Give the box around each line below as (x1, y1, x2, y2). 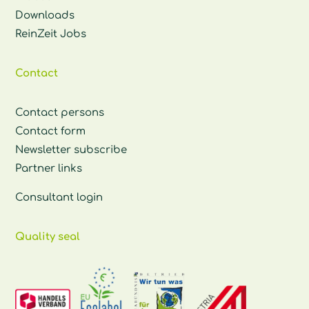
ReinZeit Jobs (15, 28, 87, 40)
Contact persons (15, 106, 105, 119)
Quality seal (15, 230, 81, 243)
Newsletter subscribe (15, 143, 128, 156)
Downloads (15, 9, 75, 21)
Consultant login (15, 191, 103, 203)
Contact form (15, 125, 86, 137)
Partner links (15, 162, 83, 175)
